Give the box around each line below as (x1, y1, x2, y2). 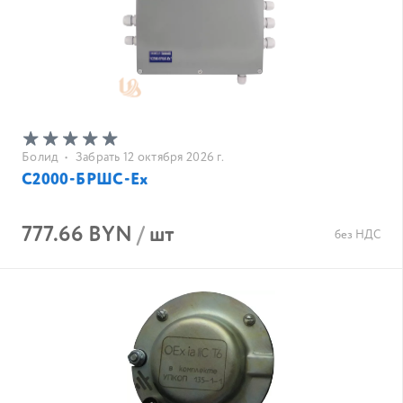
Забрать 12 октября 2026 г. (75, 148, 224, 166)
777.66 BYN (22, 219, 132, 251)
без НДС (335, 227, 381, 244)
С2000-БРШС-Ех (22, 168, 149, 192)
